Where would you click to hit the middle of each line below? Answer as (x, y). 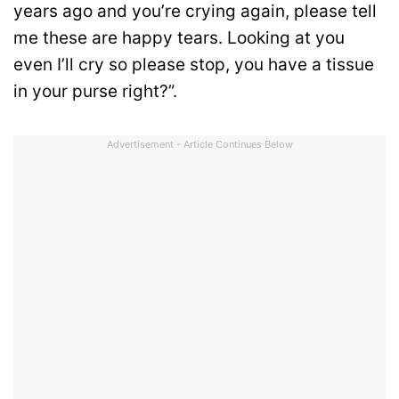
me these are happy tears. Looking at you (179, 37)
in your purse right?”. (95, 91)
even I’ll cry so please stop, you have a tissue (194, 64)
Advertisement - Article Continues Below (199, 144)
